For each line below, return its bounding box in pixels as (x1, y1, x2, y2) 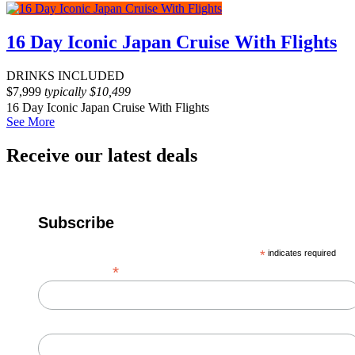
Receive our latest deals (6, 144, 197, 166)
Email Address (38, 263, 113, 277)
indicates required (265, 247, 337, 258)
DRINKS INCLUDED (6, 68, 124, 82)
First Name (38, 319, 94, 332)
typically (44, 84, 90, 98)
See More (6, 114, 55, 128)
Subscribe (38, 213, 114, 231)
